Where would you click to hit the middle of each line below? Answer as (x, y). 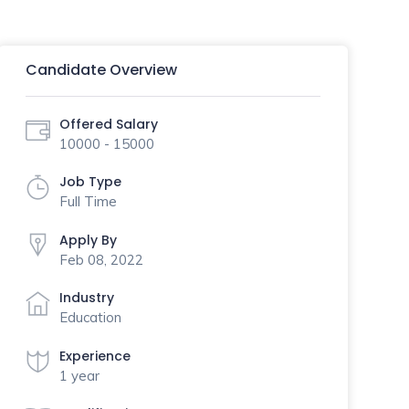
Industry (86, 298)
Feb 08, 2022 (101, 259)
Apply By (88, 240)
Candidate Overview (101, 70)
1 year (79, 375)
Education (90, 317)
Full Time (88, 201)
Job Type (90, 182)
